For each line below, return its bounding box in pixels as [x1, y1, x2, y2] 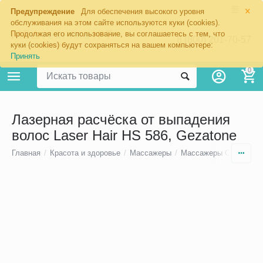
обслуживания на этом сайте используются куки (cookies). [11, 18, 221, 27]
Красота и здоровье [50, 149, 121, 158]
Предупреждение [11, 7, 75, 16]
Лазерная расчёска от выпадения [12, 112, 230, 128]
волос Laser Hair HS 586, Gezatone [12, 127, 237, 144]
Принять [11, 52, 41, 60]
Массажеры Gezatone [181, 149, 258, 158]
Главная [12, 149, 41, 158]
